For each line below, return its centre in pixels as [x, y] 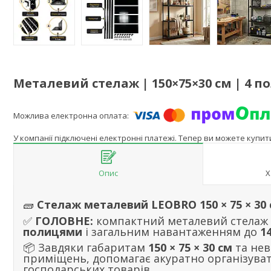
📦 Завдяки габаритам [86, 248]
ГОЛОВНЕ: [64, 221]
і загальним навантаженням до [171, 232]
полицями [53, 232]
